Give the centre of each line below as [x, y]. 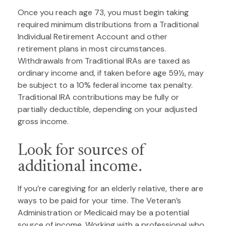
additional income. [80, 167]
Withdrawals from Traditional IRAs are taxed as [104, 61]
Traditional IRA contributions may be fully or [98, 97]
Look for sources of [81, 151]
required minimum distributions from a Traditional [108, 25]
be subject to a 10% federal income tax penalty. [105, 85]
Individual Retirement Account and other [93, 37]
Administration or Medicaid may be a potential [103, 213]
